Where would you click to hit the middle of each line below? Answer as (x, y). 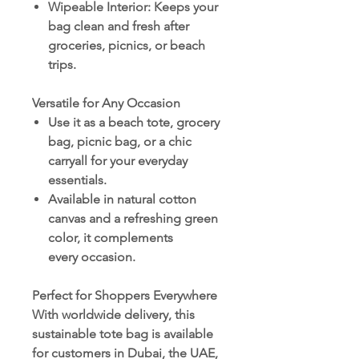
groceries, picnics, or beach (127, 46)
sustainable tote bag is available (123, 334)
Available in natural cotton (122, 200)
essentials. (77, 180)
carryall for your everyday (118, 161)
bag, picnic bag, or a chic (120, 142)
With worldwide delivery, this (113, 315)
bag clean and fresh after (119, 26)
